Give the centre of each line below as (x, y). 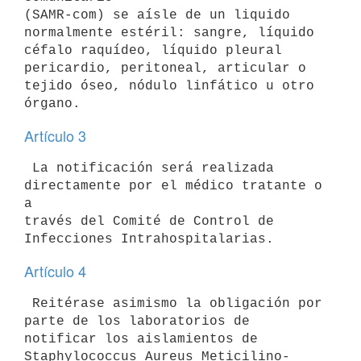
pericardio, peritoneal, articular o (169, 68)
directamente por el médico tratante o (173, 186)
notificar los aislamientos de (141, 339)
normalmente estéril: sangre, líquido (173, 33)
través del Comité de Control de (149, 221)
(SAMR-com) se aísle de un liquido (157, 15)
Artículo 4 (55, 271)
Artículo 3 (55, 135)
